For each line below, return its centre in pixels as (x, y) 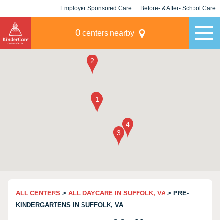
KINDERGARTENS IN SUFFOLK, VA (69, 205)
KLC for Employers (96, 26)
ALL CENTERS (38, 193)
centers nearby (107, 33)
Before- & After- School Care (178, 8)
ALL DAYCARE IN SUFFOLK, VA (117, 193)
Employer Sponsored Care (96, 8)
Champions (178, 26)
